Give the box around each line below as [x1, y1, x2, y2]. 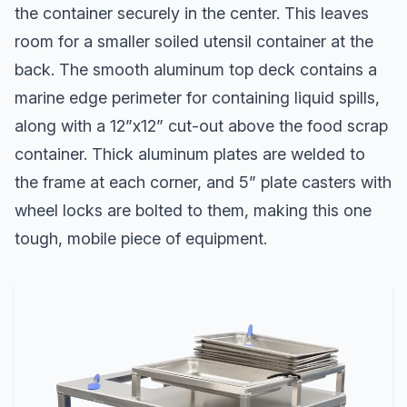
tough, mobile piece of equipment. [15, 229, 267, 249]
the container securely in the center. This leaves [15, 4, 369, 24]
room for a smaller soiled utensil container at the [15, 32, 373, 52]
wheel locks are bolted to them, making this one [15, 201, 372, 221]
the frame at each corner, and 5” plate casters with [15, 173, 392, 193]
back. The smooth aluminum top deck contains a [15, 60, 377, 80]
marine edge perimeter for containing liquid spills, [15, 88, 380, 108]
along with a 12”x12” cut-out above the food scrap [15, 116, 388, 136]
